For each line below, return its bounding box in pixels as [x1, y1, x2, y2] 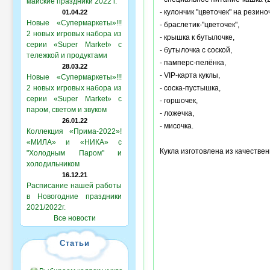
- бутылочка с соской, [159, 46, 232, 54]
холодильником [27, 160, 80, 168]
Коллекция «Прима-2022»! [27, 127, 122, 136]
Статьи [59, 239, 90, 248]
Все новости [53, 214, 96, 222]
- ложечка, [159, 109, 194, 118]
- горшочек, [159, 96, 198, 105]
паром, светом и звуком [27, 105, 107, 114]
